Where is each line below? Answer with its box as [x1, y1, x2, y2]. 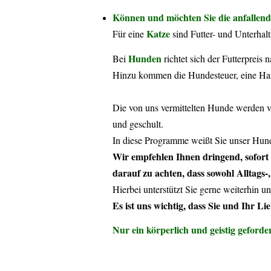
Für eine [113, 27, 147, 41]
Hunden [128, 51, 162, 65]
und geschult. [113, 117, 164, 130]
